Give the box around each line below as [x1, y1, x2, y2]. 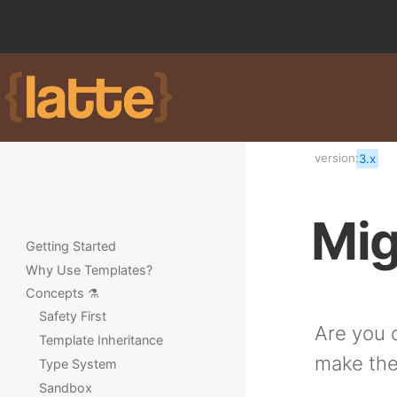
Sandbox [38, 380, 92, 395]
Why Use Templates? [26, 262, 153, 277]
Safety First [38, 308, 106, 323]
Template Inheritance [38, 332, 163, 347]
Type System [38, 356, 117, 371]
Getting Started [26, 238, 117, 253]
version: [315, 151, 359, 165]
